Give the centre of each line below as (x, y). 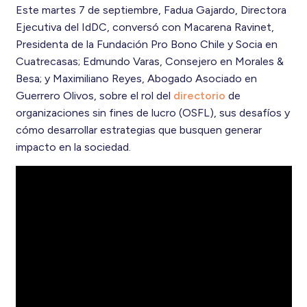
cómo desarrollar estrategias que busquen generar (138, 130)
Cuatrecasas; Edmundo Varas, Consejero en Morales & (149, 61)
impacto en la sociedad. (73, 147)
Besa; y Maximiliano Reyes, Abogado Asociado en (136, 78)
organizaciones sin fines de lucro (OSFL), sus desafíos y (152, 112)
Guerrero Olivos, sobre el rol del (94, 95)
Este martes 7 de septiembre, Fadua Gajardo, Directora (151, 10)
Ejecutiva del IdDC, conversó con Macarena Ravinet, (145, 27)
